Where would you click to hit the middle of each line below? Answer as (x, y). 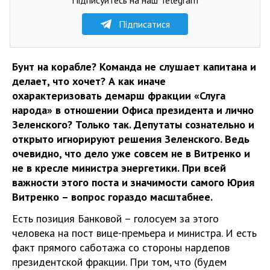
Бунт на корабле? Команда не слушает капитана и (134, 66)
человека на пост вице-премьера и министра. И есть (134, 233)
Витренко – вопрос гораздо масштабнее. (112, 196)
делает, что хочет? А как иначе (89, 81)
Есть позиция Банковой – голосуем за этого (115, 218)
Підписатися (144, 24)
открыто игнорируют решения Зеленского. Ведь (131, 139)
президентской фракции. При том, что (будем (119, 262)
